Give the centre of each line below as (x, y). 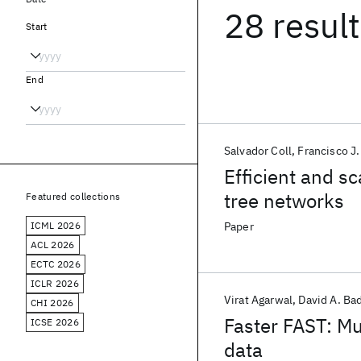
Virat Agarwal (259, 300)
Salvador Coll (258, 151)
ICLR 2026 (55, 283)
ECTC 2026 (56, 264)
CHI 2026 (52, 303)
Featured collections (73, 196)
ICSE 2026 (55, 322)
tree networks (284, 201)
